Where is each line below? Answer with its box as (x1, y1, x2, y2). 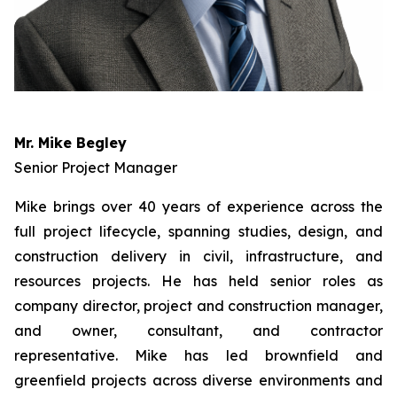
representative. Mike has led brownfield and (14, 346, 383, 364)
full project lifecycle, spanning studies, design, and (14, 222, 383, 240)
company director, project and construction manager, (14, 297, 383, 315)
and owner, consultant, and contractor (14, 322, 383, 339)
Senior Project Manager (14, 159, 177, 176)
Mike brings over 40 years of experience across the (14, 198, 383, 215)
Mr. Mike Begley (14, 134, 127, 152)
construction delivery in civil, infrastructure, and (14, 247, 383, 265)
